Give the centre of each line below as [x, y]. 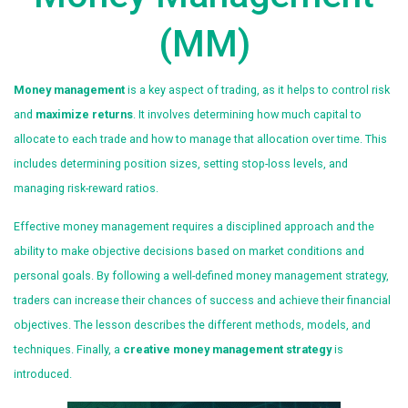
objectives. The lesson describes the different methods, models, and [192, 325]
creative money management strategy [227, 350]
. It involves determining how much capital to [247, 115]
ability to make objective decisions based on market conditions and [189, 251]
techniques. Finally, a [68, 350]
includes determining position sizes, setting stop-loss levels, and [181, 164]
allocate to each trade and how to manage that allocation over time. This [200, 139]
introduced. [43, 374]
